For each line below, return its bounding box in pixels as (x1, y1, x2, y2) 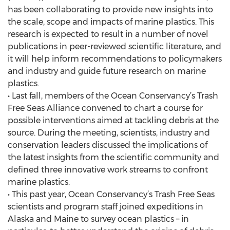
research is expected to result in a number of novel (8, 29, 208, 39)
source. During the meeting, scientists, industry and (8, 128, 210, 138)
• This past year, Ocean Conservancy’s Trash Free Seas (8, 189, 215, 199)
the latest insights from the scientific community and (8, 152, 219, 162)
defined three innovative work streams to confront (8, 165, 208, 175)
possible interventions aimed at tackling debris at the (8, 116, 219, 125)
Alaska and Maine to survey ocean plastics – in (8, 214, 189, 224)
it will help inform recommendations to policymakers (8, 54, 222, 64)
